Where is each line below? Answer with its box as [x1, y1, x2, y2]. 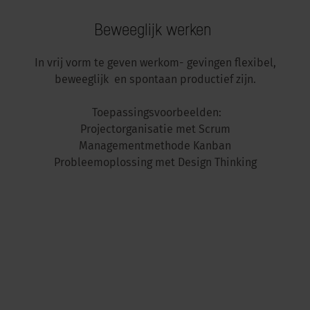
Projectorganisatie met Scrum [80, 125, 230, 136]
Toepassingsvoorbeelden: [89, 108, 221, 119]
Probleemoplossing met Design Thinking [53, 158, 257, 169]
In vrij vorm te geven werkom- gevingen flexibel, [34, 58, 276, 69]
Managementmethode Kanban [79, 141, 231, 152]
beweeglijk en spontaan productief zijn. [54, 75, 256, 86]
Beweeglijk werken [94, 19, 216, 39]
